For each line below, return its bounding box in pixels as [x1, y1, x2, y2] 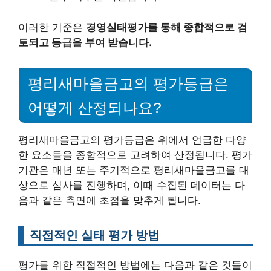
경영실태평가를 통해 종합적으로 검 [86, 21, 247, 33]
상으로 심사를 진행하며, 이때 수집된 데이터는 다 [18, 178, 245, 191]
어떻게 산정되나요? [28, 99, 162, 116]
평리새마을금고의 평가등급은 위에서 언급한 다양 [18, 133, 246, 146]
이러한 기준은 [18, 21, 86, 33]
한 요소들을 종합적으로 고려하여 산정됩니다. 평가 [18, 148, 252, 161]
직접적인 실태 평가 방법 [30, 227, 160, 243]
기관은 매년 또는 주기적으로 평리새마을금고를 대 [18, 163, 249, 176]
